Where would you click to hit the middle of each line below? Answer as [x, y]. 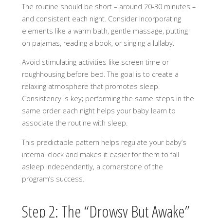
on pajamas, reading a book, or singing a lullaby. [98, 43]
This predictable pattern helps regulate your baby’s [104, 142]
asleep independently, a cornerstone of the [92, 166]
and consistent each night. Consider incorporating [101, 18]
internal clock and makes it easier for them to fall [100, 154]
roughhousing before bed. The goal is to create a [100, 74]
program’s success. [53, 179]
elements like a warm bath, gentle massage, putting [105, 31]
